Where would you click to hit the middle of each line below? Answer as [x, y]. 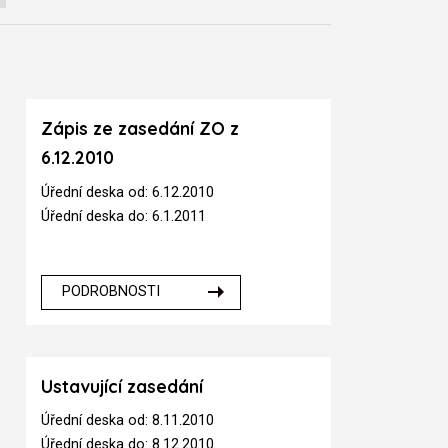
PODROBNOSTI [110, 292]
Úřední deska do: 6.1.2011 [124, 216]
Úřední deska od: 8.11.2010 [128, 421]
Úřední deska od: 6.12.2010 [128, 192]
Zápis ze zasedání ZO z [140, 128]
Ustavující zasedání [122, 386]
